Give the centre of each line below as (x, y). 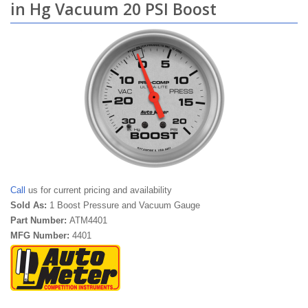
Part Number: (40, 220)
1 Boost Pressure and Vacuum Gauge (125, 205)
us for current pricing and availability (99, 190)
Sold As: (30, 205)
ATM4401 (88, 220)
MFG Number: (41, 235)
